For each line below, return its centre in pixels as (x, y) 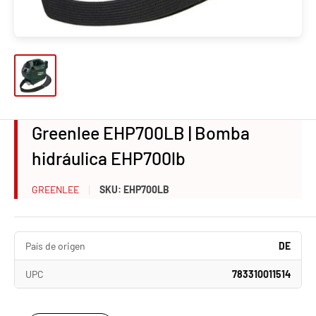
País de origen (55, 246)
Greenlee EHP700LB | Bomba (141, 133)
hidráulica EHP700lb (109, 158)
